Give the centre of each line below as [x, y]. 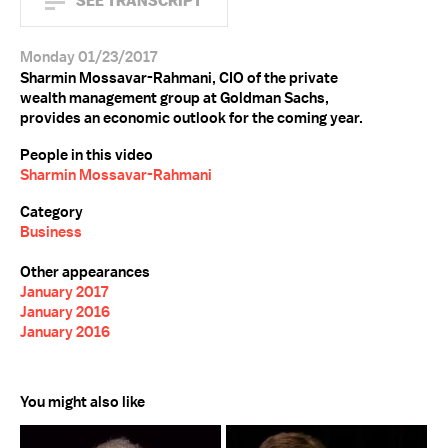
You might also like [82, 402]
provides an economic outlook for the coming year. [191, 118]
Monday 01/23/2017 [88, 57]
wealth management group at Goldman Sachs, [174, 98]
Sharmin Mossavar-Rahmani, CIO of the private [179, 78]
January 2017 [64, 292]
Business [51, 232]
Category [51, 212]
